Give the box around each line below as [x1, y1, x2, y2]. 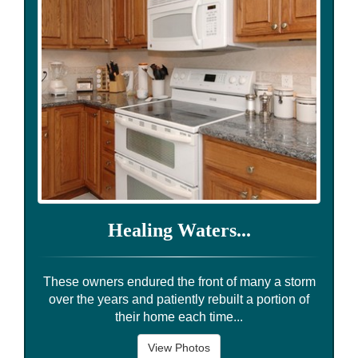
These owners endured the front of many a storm [42, 274, 316, 288]
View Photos [148, 340, 210, 354]
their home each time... [115, 309, 243, 324]
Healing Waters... [107, 219, 251, 241]
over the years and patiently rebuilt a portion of [49, 292, 309, 306]
